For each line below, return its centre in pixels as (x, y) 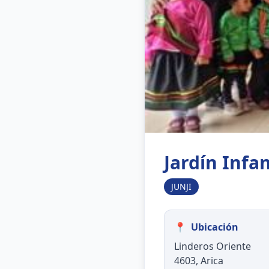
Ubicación (215, 227)
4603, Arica (199, 261)
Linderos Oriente (213, 246)
